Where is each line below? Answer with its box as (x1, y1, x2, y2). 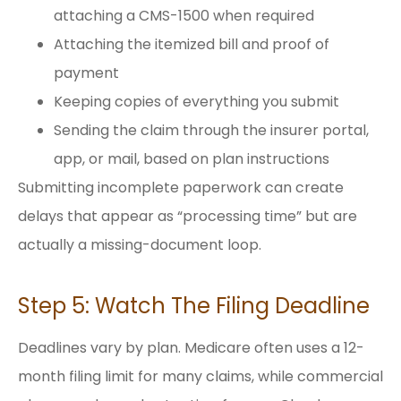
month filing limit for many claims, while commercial (18, 365, 383, 387)
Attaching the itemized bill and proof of (54, 33, 329, 55)
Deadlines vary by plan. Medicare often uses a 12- (18, 337, 364, 358)
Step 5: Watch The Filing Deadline (18, 290, 370, 320)
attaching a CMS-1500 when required (54, 4, 314, 26)
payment (54, 62, 119, 83)
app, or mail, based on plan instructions (54, 148, 329, 169)
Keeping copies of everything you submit (54, 90, 339, 112)
